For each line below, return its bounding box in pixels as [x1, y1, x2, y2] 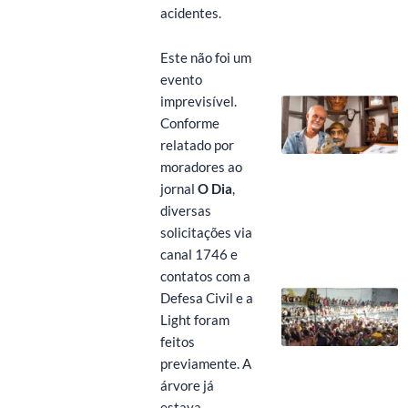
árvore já [159, 378, 214, 394]
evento [159, 72, 202, 88]
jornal [159, 181, 198, 198]
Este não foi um [159, 50, 251, 66]
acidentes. [159, 5, 221, 21]
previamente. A [159, 356, 251, 372]
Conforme [159, 116, 219, 132]
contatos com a [159, 269, 250, 285]
